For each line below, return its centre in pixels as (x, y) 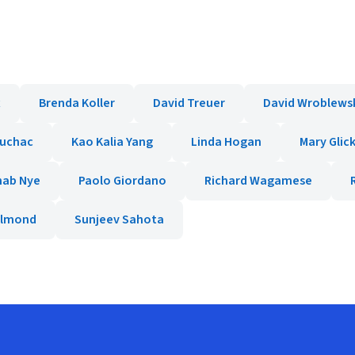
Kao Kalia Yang (112, 142)
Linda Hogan (226, 142)
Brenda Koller (77, 103)
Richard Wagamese (258, 181)
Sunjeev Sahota (119, 219)
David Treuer (189, 103)
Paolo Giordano (122, 181)
